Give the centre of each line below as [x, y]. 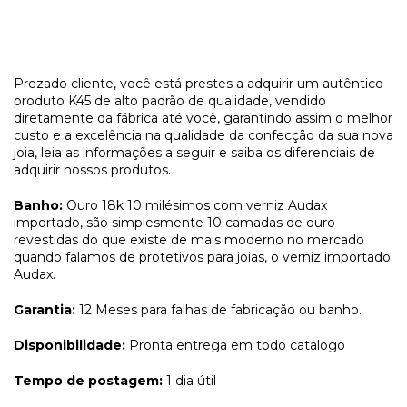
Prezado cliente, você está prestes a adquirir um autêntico [199, 83]
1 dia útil [191, 380]
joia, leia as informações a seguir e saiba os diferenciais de [194, 152]
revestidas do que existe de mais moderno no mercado [189, 239]
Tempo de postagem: [88, 380]
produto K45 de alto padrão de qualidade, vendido [170, 100]
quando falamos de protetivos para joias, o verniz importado [202, 257]
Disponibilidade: [69, 345]
